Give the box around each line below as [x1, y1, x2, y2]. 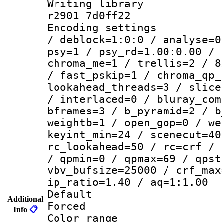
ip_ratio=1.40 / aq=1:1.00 [47, 176, 208, 188]
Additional [7, 194, 43, 203]
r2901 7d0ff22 [47, 9, 131, 22]
